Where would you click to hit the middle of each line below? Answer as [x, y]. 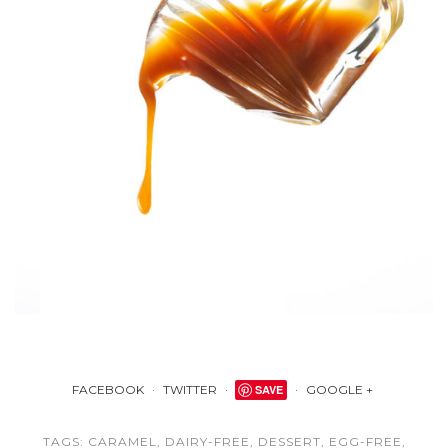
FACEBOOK [108, 390]
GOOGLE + [340, 390]
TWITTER [189, 390]
